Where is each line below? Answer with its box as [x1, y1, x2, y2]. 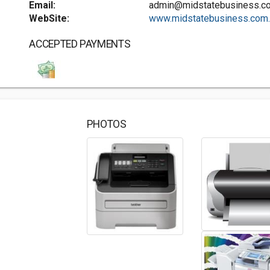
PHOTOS [86, 118, 127, 130]
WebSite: [29, 13, 70, 24]
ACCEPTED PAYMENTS [29, 38, 131, 50]
